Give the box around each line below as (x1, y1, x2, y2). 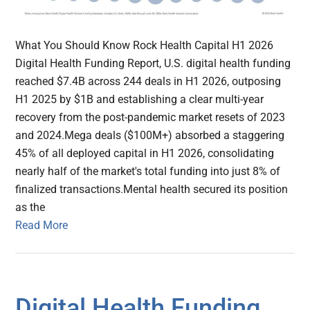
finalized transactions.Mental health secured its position (15, 183, 289, 197)
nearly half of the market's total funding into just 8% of (15, 165, 281, 179)
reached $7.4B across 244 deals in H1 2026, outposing (15, 75, 282, 89)
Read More (15, 219, 69, 232)
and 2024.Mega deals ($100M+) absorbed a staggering (15, 129, 285, 143)
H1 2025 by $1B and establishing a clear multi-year (15, 93, 264, 107)
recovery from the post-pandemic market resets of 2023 (15, 111, 286, 125)
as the (15, 201, 46, 215)
